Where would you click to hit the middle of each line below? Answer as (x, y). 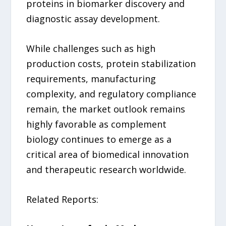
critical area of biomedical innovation (108, 154)
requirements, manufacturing (91, 78)
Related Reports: (63, 199)
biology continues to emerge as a (99, 139)
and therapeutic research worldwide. (106, 169)
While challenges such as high (91, 48)
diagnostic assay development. (93, 19)
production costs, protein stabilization (111, 63)
